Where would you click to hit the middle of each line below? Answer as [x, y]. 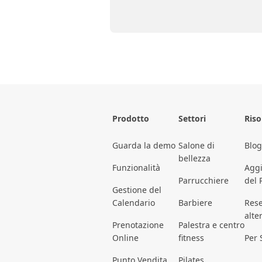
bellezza [194, 158]
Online [125, 238]
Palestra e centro [211, 225]
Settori [192, 119]
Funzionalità [136, 168]
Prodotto [131, 119]
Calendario [134, 203]
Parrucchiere [204, 181]
